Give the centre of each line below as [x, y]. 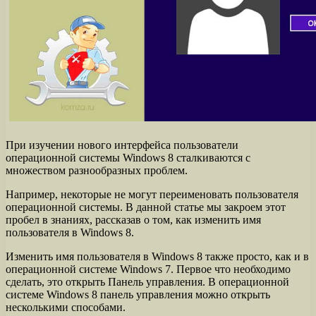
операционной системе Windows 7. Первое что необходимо [148, 269]
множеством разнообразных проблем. [97, 170]
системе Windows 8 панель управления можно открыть [138, 294]
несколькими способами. [66, 307]
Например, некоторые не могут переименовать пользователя [152, 194]
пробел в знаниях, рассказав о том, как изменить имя [133, 219]
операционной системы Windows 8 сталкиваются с [128, 157]
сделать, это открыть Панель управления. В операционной [147, 281]
